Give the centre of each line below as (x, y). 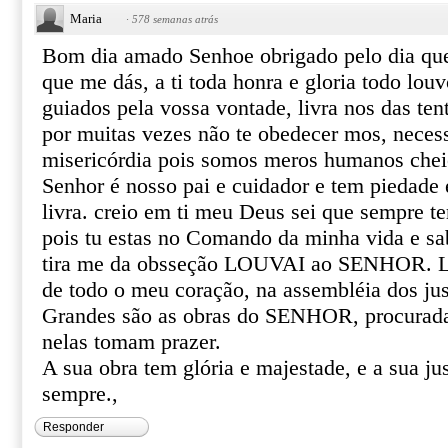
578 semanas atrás (175, 19)
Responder (73, 427)
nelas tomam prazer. (131, 342)
